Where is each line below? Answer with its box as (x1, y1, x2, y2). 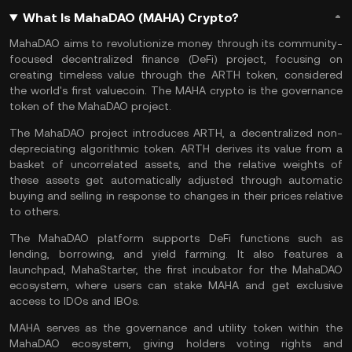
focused (9, 53, 62, 65)
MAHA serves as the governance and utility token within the (9, 321, 343, 334)
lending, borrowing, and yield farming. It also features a (9, 247, 343, 260)
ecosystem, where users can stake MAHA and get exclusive (9, 279, 343, 291)
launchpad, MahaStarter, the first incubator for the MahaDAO (9, 263, 343, 276)
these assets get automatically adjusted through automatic (9, 174, 343, 186)
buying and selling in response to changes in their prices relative (9, 189, 343, 202)
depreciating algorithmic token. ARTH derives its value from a (9, 142, 343, 155)
